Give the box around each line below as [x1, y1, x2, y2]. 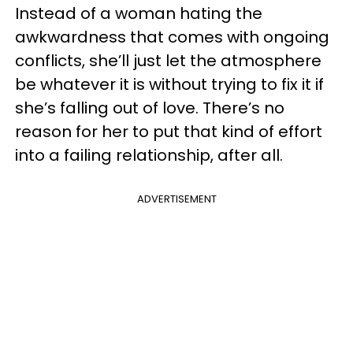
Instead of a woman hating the [15, 2, 262, 24]
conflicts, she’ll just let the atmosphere [15, 50, 321, 72]
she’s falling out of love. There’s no [15, 97, 284, 119]
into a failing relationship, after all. [15, 144, 283, 166]
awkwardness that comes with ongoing [15, 26, 329, 48]
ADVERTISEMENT [136, 191, 217, 206]
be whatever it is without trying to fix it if [15, 73, 324, 95]
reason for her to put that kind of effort [15, 121, 322, 143]
